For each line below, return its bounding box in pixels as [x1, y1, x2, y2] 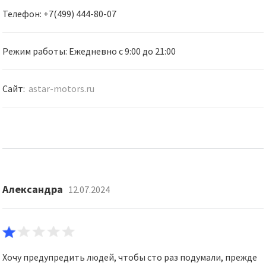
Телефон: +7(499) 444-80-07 [2, 8, 117, 20]
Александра [2, 182, 64, 196]
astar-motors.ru [28, 83, 95, 94]
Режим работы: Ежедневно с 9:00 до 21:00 [2, 45, 176, 57]
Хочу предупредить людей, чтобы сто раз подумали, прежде [2, 251, 258, 263]
